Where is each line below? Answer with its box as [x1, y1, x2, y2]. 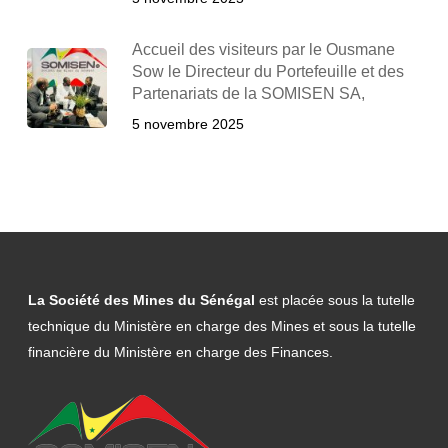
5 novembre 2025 [131, 116, 244, 132]
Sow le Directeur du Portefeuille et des [131, 63, 404, 80]
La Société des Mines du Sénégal [28, 292, 259, 308]
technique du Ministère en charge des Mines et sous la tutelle [28, 318, 416, 334]
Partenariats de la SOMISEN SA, [131, 85, 365, 102]
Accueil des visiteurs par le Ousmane [131, 41, 395, 58]
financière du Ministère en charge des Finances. [28, 344, 333, 360]
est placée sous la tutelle [259, 292, 415, 308]
